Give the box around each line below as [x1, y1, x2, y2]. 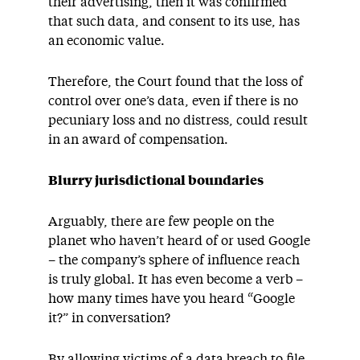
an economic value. [48, 35, 165, 47]
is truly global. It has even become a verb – [48, 273, 303, 286]
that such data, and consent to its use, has [48, 15, 300, 28]
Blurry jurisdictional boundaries [48, 174, 264, 187]
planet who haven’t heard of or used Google [48, 235, 310, 247]
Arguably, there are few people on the [48, 215, 274, 228]
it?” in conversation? [48, 312, 170, 325]
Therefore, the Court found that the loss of [48, 76, 303, 88]
